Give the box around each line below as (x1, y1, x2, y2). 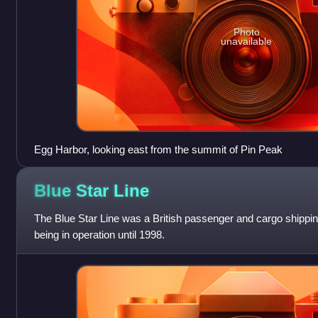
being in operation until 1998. (33, 228, 165, 241)
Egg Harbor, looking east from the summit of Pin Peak (33, 143, 283, 155)
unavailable (221, 35, 273, 48)
